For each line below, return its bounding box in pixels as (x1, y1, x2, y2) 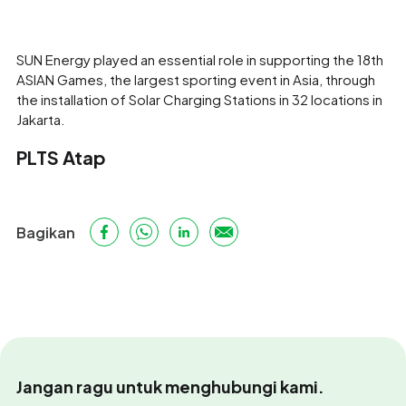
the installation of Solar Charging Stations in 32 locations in (16, 91, 382, 108)
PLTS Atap (16, 146, 106, 169)
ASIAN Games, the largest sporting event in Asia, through (16, 71, 375, 88)
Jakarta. (16, 111, 65, 128)
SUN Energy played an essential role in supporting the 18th (16, 51, 383, 68)
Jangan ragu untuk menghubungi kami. (16, 376, 324, 397)
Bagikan (16, 222, 75, 242)
